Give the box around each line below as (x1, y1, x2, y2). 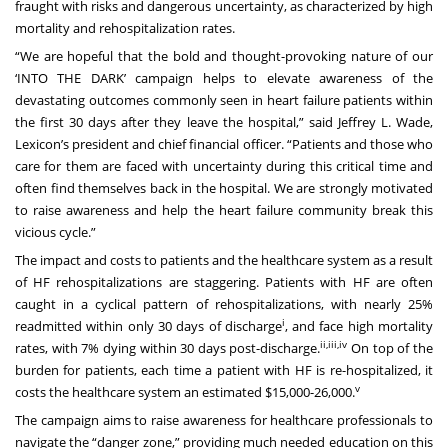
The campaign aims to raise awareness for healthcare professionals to (15, 410, 433, 429)
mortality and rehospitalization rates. (15, 18, 235, 37)
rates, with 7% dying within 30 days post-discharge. (15, 338, 321, 357)
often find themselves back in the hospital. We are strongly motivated (15, 178, 433, 197)
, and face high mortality (284, 316, 434, 335)
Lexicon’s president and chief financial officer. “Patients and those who (15, 134, 433, 153)
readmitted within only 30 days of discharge (15, 316, 282, 335)
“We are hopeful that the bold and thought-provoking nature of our (15, 46, 433, 65)
